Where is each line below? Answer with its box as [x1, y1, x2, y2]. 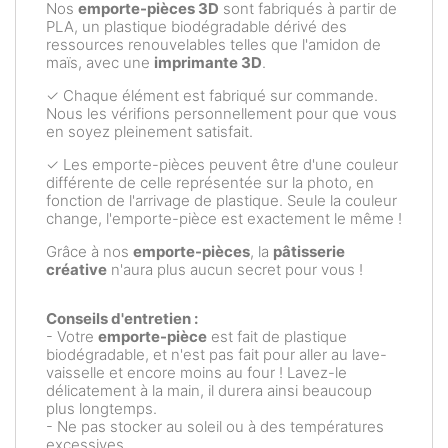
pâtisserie [273, 242, 345, 261]
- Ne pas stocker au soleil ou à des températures [46, 417, 384, 436]
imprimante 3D [154, 53, 262, 72]
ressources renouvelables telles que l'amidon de [46, 35, 381, 54]
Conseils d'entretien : [46, 309, 198, 328]
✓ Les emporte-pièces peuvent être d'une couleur [46, 155, 398, 174]
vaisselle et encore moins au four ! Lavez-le [46, 363, 347, 382]
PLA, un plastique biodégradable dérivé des [46, 17, 347, 36]
